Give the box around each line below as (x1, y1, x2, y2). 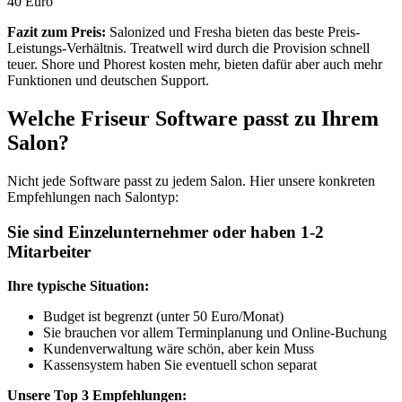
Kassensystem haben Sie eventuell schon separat (43, 357, 317, 373)
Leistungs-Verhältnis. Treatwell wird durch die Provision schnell (7, 40, 370, 56)
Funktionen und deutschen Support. (7, 73, 209, 88)
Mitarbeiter (7, 241, 91, 261)
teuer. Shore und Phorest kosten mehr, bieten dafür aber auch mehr (7, 57, 382, 72)
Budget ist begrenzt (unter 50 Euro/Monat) (43, 309, 284, 325)
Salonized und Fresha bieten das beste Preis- (106, 24, 360, 39)
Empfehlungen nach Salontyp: (7, 188, 179, 205)
